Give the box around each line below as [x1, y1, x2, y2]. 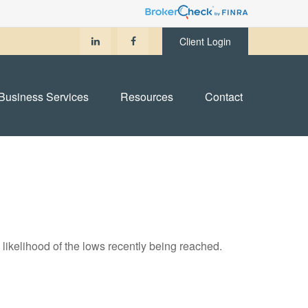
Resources [120, 88, 173, 104]
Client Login [179, 34, 231, 48]
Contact [205, 88, 243, 104]
